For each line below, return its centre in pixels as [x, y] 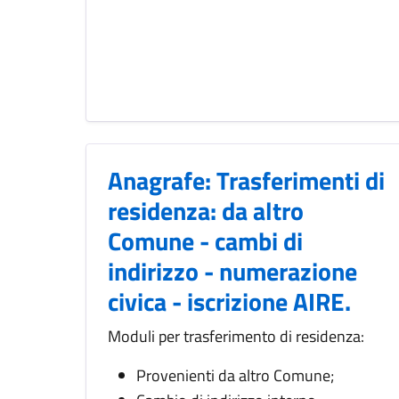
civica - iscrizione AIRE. [229, 302]
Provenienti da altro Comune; [235, 376]
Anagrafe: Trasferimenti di [246, 181]
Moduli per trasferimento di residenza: [236, 337]
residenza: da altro [206, 211]
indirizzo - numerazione [232, 272]
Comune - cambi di [205, 241]
